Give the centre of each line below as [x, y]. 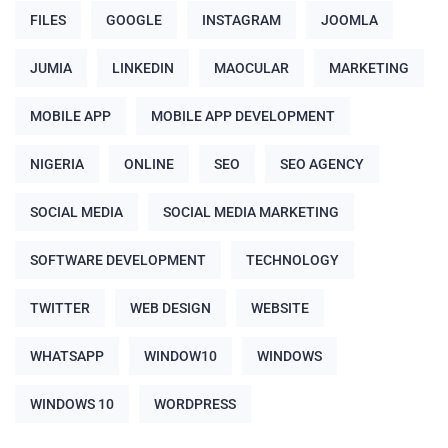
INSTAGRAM [241, 20]
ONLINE [149, 164]
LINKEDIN [143, 68]
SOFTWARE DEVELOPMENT [118, 260]
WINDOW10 [180, 356]
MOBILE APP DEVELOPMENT [243, 116]
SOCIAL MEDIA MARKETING [251, 212]
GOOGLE [134, 20]
